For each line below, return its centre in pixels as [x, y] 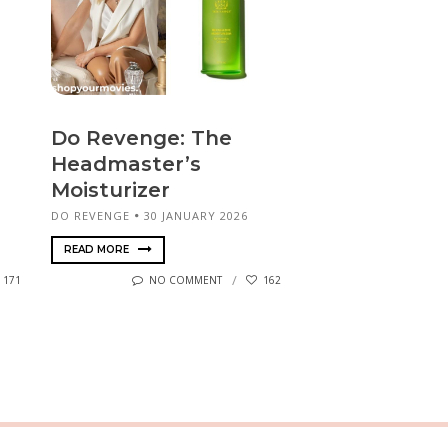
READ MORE [98, 249]
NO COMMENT [185, 280]
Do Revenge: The [141, 138]
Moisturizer [110, 190]
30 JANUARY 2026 [196, 216]
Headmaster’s [126, 164]
